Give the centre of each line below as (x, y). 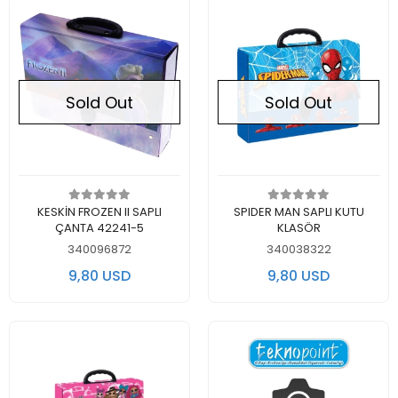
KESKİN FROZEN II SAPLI (99, 212)
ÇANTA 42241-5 (99, 228)
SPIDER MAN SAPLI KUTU (298, 212)
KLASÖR (298, 228)
